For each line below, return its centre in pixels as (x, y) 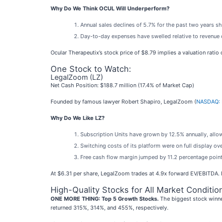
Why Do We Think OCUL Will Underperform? (110, 8)
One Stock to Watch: (91, 69)
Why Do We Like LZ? (78, 118)
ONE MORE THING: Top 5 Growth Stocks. (105, 199)
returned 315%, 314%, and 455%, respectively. (110, 208)
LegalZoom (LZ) (77, 77)
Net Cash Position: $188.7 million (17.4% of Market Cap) (122, 85)
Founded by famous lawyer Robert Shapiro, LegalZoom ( (123, 102)
